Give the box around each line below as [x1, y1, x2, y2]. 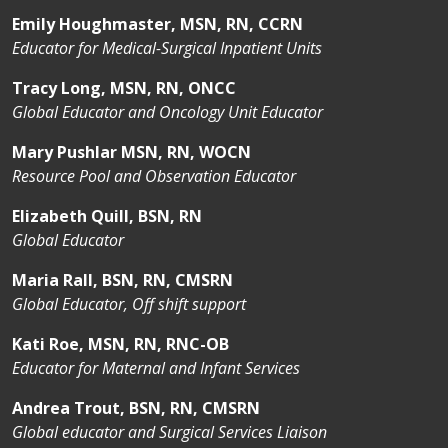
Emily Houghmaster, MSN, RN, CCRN [12, 12, 303, 35]
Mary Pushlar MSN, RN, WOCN [12, 140, 251, 163]
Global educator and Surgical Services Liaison [12, 420, 327, 443]
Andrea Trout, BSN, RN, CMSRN [12, 396, 260, 419]
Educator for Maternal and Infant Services [12, 356, 300, 379]
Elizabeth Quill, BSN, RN [12, 204, 202, 227]
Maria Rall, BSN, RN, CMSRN [12, 268, 233, 291]
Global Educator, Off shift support [12, 292, 246, 315]
